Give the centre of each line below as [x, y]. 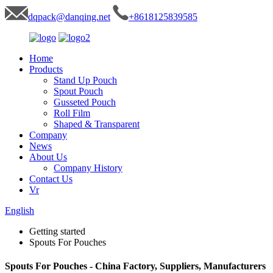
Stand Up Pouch [85, 80]
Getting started [57, 231]
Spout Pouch [78, 91]
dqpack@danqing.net [69, 17]
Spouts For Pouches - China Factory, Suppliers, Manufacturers [135, 266]
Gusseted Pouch [85, 102]
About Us [48, 157]
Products [46, 69]
